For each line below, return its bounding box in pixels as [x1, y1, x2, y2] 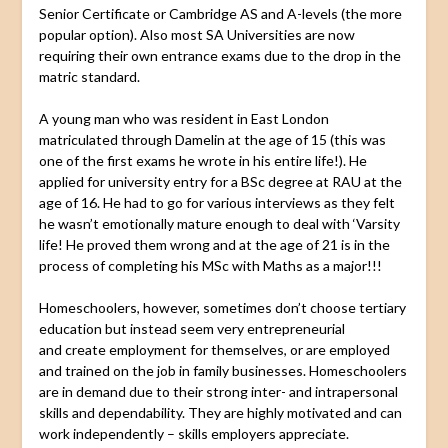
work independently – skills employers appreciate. [38, 424, 349, 442]
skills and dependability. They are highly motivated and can [38, 403, 402, 421]
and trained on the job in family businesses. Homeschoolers [38, 361, 407, 379]
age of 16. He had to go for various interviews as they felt [38, 193, 395, 211]
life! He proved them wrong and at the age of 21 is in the [38, 235, 390, 253]
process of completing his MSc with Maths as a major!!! [38, 256, 382, 274]
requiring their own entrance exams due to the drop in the [38, 46, 401, 64]
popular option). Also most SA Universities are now [38, 25, 355, 43]
